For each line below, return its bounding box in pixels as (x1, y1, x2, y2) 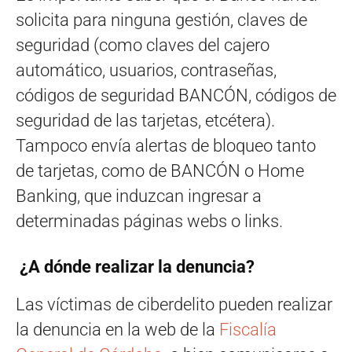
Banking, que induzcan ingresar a (16, 185, 262, 206)
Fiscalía (219, 319, 277, 339)
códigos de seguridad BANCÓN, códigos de (16, 85, 336, 105)
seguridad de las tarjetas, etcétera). (16, 110, 275, 130)
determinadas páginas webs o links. (16, 211, 283, 231)
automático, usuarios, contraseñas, (16, 60, 277, 80)
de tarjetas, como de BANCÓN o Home (16, 160, 304, 181)
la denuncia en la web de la (16, 319, 219, 339)
